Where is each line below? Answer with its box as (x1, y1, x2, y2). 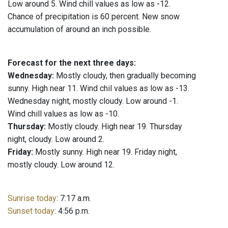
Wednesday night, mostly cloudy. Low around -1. (8, 96, 178, 106)
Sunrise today (8, 193, 56, 204)
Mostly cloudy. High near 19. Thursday (46, 122, 182, 132)
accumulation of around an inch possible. (8, 24, 151, 35)
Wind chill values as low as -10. (8, 109, 119, 119)
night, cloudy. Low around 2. (8, 134, 104, 145)
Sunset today (8, 206, 54, 216)
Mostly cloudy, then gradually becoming (54, 71, 196, 81)
